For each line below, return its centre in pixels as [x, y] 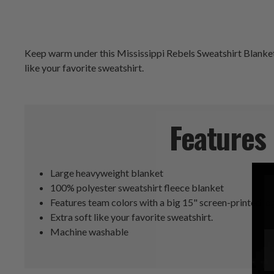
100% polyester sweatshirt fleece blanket [137, 188]
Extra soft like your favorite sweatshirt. [132, 217]
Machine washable [90, 232]
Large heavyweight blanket [107, 173]
